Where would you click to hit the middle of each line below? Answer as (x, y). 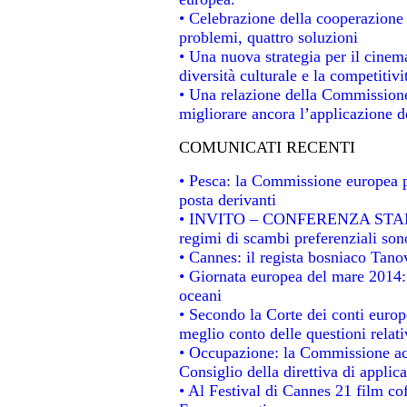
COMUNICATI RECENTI (267, 147)
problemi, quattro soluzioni (268, 37)
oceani (200, 295)
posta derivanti (227, 199)
